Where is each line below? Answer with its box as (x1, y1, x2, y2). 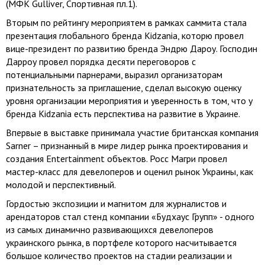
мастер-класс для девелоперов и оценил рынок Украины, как (6, 166, 253, 177)
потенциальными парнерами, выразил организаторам (6, 69, 222, 80)
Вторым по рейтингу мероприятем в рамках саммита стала (6, 17, 247, 28)
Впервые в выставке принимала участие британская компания (6, 127, 258, 138)
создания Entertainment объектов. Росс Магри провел (6, 153, 227, 164)
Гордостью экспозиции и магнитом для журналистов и (6, 198, 227, 209)
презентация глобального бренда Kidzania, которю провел (6, 30, 244, 41)
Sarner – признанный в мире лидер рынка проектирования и (6, 140, 248, 151)
